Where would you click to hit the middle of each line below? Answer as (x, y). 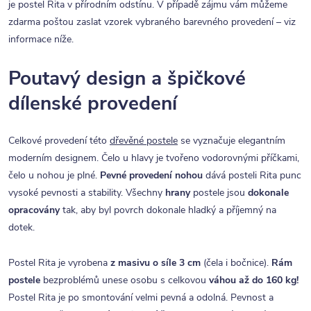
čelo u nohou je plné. (54, 176)
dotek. (22, 228)
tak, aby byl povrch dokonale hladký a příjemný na (168, 210)
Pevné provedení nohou (153, 176)
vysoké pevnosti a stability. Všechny (87, 193)
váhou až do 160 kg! (252, 280)
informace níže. (41, 39)
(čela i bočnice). (237, 263)
